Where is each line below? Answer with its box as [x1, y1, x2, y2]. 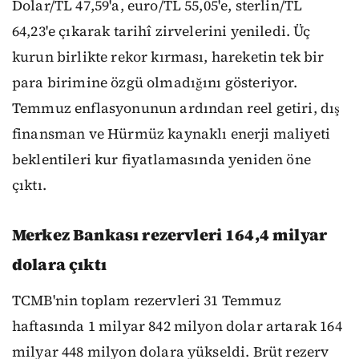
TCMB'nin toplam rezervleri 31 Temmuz [12, 291, 281, 311]
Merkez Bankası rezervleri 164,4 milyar [12, 224, 328, 247]
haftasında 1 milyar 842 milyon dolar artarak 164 [12, 317, 342, 337]
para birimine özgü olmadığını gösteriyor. [12, 73, 298, 93]
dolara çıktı [12, 253, 107, 276]
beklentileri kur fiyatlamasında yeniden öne [12, 150, 311, 170]
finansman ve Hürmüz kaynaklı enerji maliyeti [12, 124, 331, 144]
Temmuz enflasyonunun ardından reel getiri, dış [12, 99, 341, 119]
